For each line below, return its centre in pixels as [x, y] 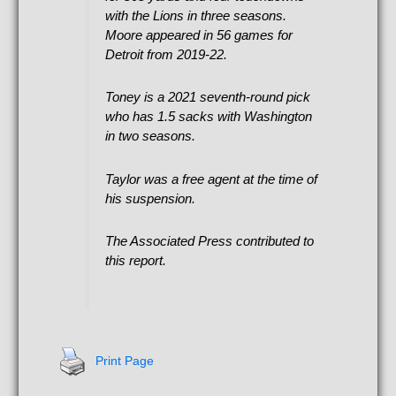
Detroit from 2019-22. [167, 54]
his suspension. [151, 198]
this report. [136, 260]
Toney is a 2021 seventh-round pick [208, 97]
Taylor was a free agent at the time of [212, 179]
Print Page [125, 361]
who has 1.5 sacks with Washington [209, 117]
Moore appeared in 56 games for [199, 34]
